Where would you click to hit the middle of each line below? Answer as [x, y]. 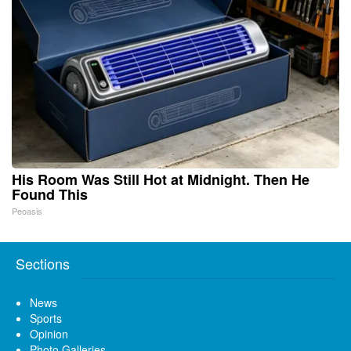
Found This [50, 194]
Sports [46, 318]
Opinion [49, 333]
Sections [43, 263]
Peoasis [27, 210]
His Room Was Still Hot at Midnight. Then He [161, 179]
